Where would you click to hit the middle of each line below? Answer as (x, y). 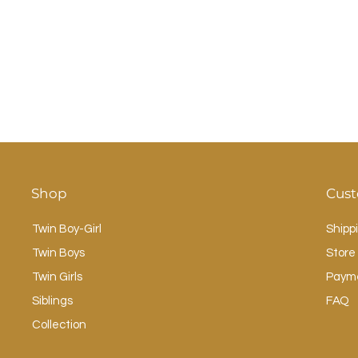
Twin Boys (58, 253)
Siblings (52, 301)
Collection (59, 325)
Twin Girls (57, 277)
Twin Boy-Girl (67, 229)
